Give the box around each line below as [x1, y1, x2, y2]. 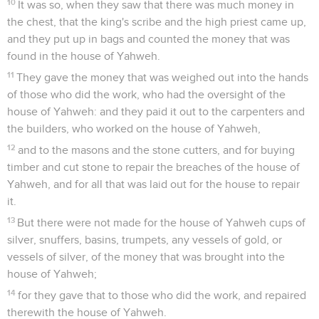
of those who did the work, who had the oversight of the [7, 88, 286, 100]
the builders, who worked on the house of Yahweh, [7, 122, 261, 135]
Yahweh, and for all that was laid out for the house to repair [7, 178, 300, 190]
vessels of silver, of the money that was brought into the [7, 251, 285, 263]
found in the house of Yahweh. [7, 50, 160, 62]
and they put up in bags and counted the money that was [7, 33, 290, 45]
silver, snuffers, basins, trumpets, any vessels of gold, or [7, 234, 282, 246]
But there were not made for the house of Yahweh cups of [17, 216, 306, 229]
